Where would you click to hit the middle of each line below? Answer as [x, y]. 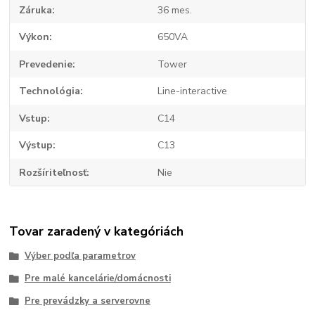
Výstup [36, 146]
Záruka [36, 10]
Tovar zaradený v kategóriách [97, 231]
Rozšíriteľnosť [53, 172]
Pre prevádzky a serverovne [87, 301]
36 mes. [174, 10]
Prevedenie [46, 64]
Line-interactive [192, 91]
